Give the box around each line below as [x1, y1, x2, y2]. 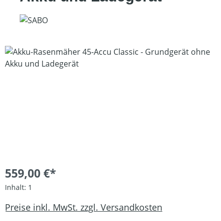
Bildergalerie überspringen [4, 46, 104, 57]
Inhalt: [5, 183, 28, 192]
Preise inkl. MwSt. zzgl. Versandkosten [5, 201, 162, 213]
